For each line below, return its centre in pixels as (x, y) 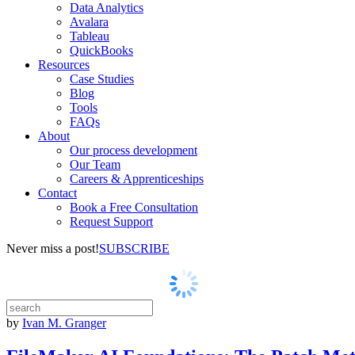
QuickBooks (101, 50)
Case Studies (102, 79)
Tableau (90, 36)
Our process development (134, 150)
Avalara (89, 22)
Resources (64, 65)
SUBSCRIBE (134, 248)
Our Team (95, 164)
